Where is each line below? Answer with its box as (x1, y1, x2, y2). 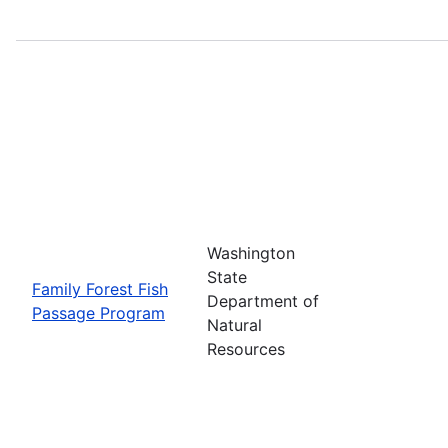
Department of (207, 290, 319, 311)
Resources (207, 338, 285, 359)
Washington (207, 242, 295, 263)
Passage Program (32, 302, 165, 323)
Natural (207, 314, 262, 335)
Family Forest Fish (32, 278, 168, 299)
